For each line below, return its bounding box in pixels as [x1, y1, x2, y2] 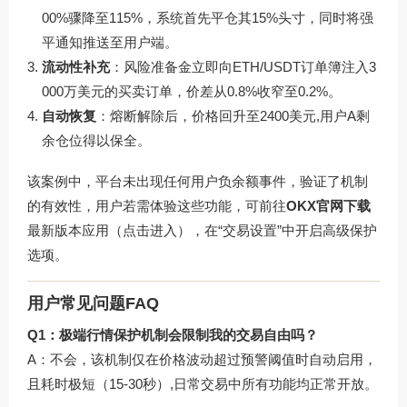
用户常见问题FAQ [27, 293, 159, 313]
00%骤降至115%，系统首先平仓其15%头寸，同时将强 [42, 10, 373, 26]
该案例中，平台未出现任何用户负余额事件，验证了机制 [27, 174, 368, 190]
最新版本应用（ [27, 223, 123, 239]
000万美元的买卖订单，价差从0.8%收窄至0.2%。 [42, 84, 342, 100]
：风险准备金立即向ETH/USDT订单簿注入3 [110, 59, 376, 75]
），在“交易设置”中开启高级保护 [177, 223, 377, 239]
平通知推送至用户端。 [42, 35, 178, 51]
